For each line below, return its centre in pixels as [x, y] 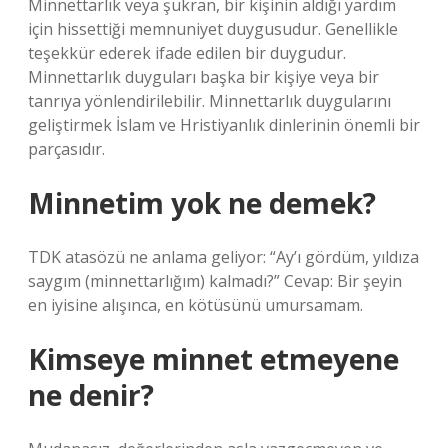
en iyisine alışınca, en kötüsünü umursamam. [195, 305]
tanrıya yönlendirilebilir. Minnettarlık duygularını [209, 101]
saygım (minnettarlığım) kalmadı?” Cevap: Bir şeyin [215, 281]
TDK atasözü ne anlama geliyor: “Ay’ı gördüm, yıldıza [223, 257]
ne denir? [91, 395]
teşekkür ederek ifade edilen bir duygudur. [187, 53]
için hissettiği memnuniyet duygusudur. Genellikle [213, 29]
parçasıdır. [66, 149]
